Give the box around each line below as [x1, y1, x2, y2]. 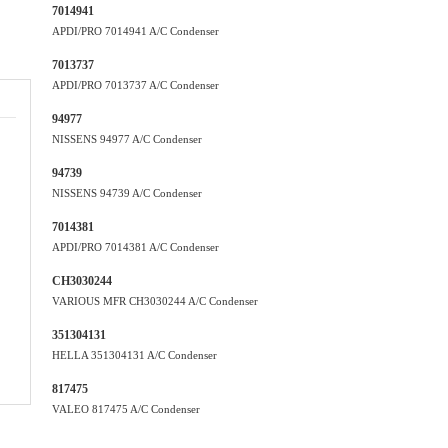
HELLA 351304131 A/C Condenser [52, 349, 217, 361]
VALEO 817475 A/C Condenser [52, 403, 200, 415]
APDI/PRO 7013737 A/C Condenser [52, 79, 219, 91]
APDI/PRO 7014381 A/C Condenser [52, 241, 219, 253]
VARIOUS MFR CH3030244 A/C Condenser [52, 295, 258, 307]
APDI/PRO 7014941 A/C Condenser [52, 25, 219, 37]
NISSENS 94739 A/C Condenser [52, 187, 202, 199]
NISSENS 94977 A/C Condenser [52, 133, 202, 145]
